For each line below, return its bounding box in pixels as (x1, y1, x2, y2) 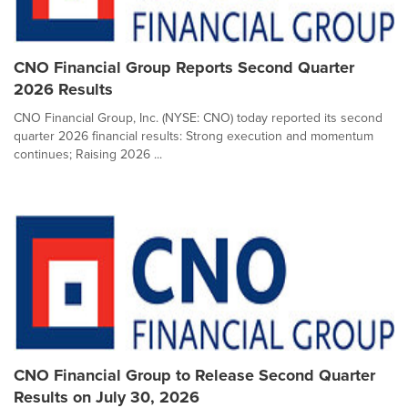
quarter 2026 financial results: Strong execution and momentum (14, 127, 373, 146)
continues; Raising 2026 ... (14, 145, 162, 164)
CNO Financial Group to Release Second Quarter (14, 363, 375, 387)
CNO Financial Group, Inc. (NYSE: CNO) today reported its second (14, 108, 382, 127)
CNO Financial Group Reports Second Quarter (14, 56, 354, 79)
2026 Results (14, 77, 113, 101)
